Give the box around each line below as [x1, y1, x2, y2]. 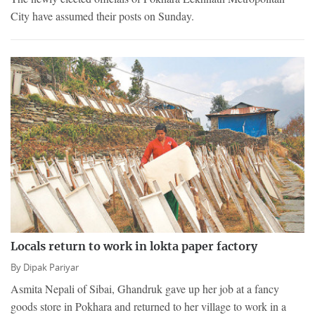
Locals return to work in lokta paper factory [11, 240, 257, 252]
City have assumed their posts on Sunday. [11, 8, 194, 24]
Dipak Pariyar [23, 261, 79, 274]
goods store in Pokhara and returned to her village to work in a [11, 298, 286, 314]
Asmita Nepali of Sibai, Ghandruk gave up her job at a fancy [11, 281, 279, 296]
